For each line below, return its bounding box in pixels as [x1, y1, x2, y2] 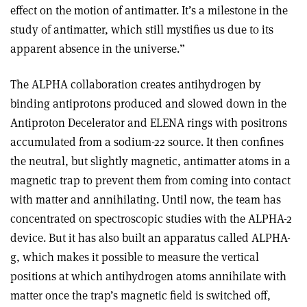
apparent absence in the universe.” [10, 40, 185, 56]
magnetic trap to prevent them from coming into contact [10, 172, 291, 188]
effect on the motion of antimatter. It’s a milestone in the [10, 2, 288, 18]
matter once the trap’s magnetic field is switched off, [10, 287, 271, 303]
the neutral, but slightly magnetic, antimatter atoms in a [10, 153, 291, 169]
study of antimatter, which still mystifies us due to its [10, 21, 273, 37]
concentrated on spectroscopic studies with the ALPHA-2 [10, 210, 292, 226]
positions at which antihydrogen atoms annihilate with [10, 268, 286, 284]
